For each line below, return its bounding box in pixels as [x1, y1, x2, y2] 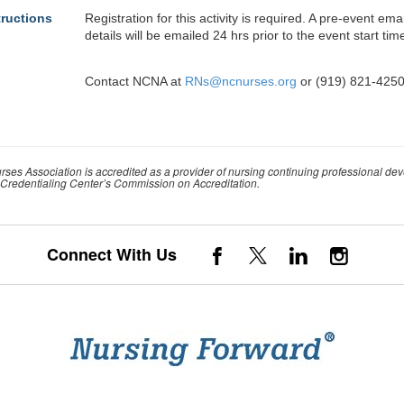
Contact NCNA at [85, 74, 185, 88]
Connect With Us [46, 243, 199, 266]
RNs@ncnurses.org [185, 74, 297, 88]
